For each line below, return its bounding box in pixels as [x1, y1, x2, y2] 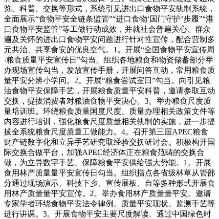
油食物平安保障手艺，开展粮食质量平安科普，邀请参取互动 [4, 86, 215, 95]
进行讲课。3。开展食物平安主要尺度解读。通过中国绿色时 [4, 209, 211, 218]
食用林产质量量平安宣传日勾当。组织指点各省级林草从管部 [4, 168, 215, 177]
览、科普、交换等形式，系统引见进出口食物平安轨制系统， [4, 4, 215, 13]
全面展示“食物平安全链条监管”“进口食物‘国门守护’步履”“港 [4, 14, 214, 23]
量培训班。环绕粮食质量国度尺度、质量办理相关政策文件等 [4, 107, 215, 115]
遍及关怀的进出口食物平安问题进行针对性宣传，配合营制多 [4, 35, 215, 44]
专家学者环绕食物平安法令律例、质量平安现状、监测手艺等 [4, 199, 215, 208]
